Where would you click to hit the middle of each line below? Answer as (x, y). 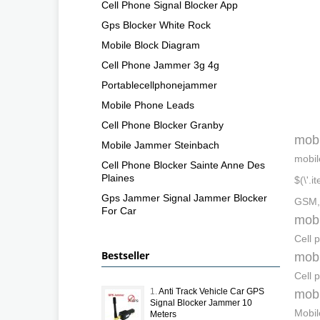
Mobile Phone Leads (148, 105)
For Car (119, 210)
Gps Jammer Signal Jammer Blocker (184, 197)
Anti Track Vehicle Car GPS (211, 291)
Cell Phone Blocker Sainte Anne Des (183, 165)
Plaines (118, 177)
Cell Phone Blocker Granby (162, 125)
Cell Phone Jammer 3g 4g (160, 65)
